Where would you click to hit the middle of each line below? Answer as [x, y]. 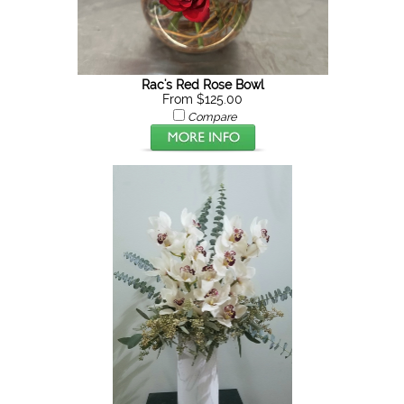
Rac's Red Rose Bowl [202, 85]
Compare [211, 117]
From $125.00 [203, 99]
